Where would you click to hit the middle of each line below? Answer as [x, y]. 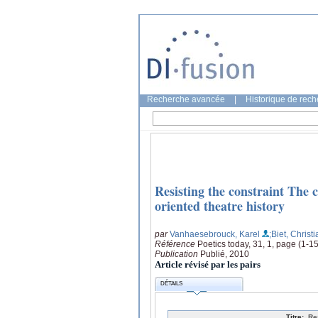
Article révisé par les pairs [208, 264]
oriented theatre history [220, 206]
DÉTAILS [172, 284]
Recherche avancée [186, 99]
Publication [177, 254]
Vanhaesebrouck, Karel [215, 234]
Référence [176, 244]
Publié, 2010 [225, 254]
